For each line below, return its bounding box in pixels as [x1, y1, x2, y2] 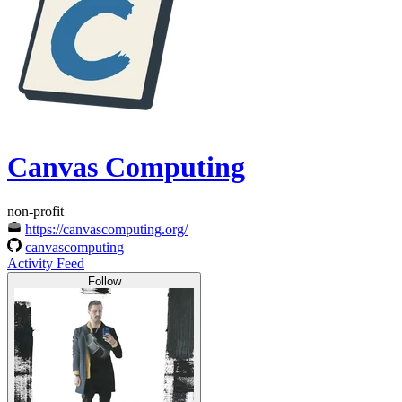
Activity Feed [7, 255, 84, 271]
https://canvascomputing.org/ [25, 221, 188, 237]
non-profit [7, 203, 64, 219]
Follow [87, 274, 121, 288]
